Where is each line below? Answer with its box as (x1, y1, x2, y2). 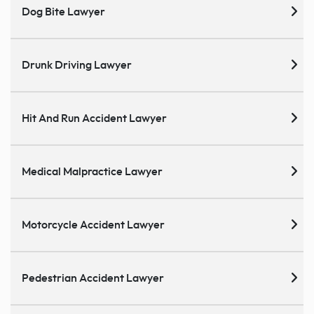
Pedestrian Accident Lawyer (22, 272, 164, 284)
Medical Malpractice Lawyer (22, 165, 163, 177)
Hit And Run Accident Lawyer (22, 112, 167, 124)
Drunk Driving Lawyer (22, 59, 132, 71)
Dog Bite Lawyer (22, 6, 105, 18)
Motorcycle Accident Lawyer (22, 219, 165, 231)
